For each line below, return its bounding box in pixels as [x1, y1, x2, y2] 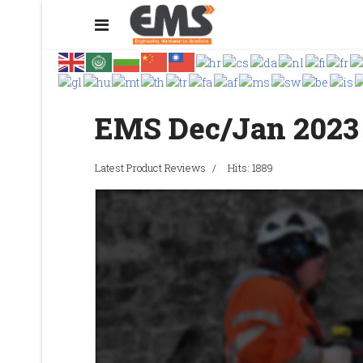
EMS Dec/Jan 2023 [95, 109, 359, 148]
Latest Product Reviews [95, 160, 206, 176]
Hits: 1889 [228, 160, 273, 176]
